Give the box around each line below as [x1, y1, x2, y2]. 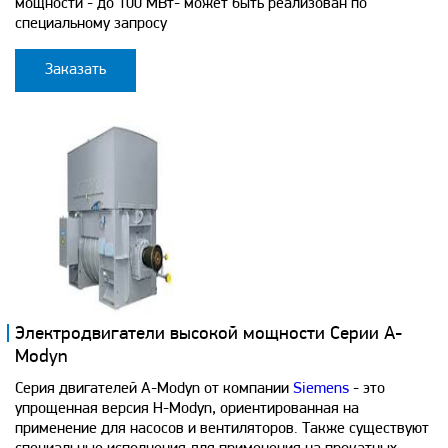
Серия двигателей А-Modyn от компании [15, 380, 293, 397]
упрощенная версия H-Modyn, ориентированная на [15, 400, 359, 417]
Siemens [293, 380, 349, 397]
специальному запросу [15, 15, 167, 32]
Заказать [45, 61, 106, 78]
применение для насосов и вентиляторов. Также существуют [15, 420, 429, 437]
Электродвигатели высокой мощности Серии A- [15, 324, 402, 344]
